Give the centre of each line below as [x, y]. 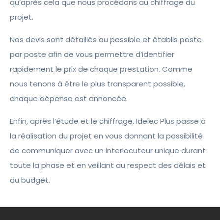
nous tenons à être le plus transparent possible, [97, 84]
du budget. [30, 180]
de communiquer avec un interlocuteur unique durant [108, 151]
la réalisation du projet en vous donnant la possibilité [106, 136]
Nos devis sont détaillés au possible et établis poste [106, 40]
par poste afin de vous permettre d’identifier [92, 54]
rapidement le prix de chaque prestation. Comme [101, 69]
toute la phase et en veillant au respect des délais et [108, 165]
